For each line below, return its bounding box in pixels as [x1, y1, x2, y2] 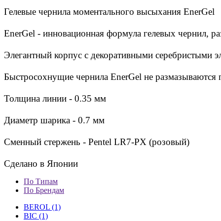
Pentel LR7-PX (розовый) [88, 137, 189, 147]
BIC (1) [24, 212, 48, 220]
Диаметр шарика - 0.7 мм [4, 115, 105, 125]
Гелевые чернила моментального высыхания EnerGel [4, 6, 215, 17]
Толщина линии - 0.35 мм [4, 93, 106, 104]
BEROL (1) [24, 203, 61, 211]
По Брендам [24, 186, 64, 194]
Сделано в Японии [4, 158, 78, 169]
